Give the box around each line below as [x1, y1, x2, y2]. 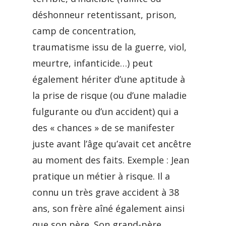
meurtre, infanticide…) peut [32, 57, 153, 69]
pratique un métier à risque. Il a [32, 170, 170, 182]
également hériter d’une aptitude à [32, 73, 185, 85]
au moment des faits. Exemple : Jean [32, 154, 189, 166]
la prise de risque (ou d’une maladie [32, 89, 187, 101]
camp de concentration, [32, 25, 136, 37]
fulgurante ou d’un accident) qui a [32, 105, 179, 118]
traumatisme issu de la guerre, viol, [32, 41, 187, 53]
